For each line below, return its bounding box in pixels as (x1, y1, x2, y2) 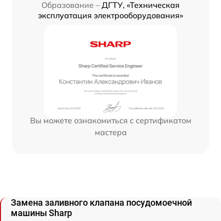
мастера (94, 127, 127, 137)
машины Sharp (11, 207, 72, 218)
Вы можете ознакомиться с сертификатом (30, 115, 191, 125)
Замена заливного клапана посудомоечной (11, 197, 192, 208)
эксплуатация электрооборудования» (38, 10, 183, 20)
